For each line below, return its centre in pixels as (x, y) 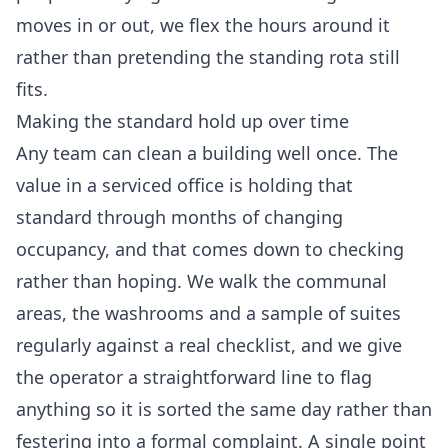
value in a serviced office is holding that (184, 185)
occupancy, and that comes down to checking (210, 249)
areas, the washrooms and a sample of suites (208, 313)
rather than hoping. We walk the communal (201, 281)
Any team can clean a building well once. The (207, 153)
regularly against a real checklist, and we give (209, 345)
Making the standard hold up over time (182, 121)
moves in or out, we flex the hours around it (203, 25)
